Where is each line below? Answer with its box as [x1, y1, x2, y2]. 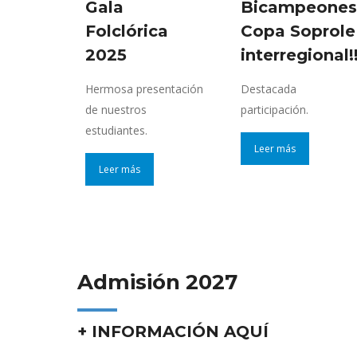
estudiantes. [85, 123, 147, 139]
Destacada [241, 81, 296, 97]
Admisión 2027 [77, 269, 237, 296]
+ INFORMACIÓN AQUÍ [77, 322, 269, 342]
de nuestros [85, 102, 147, 118]
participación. [241, 102, 308, 118]
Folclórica [85, 22, 168, 41]
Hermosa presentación [85, 81, 203, 97]
